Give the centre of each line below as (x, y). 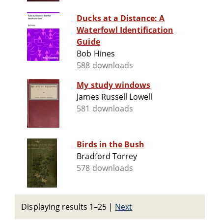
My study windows (113, 85)
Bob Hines (96, 54)
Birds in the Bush (111, 145)
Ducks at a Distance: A (121, 18)
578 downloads (105, 168)
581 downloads (105, 109)
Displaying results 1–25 (65, 207)
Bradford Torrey (107, 156)
